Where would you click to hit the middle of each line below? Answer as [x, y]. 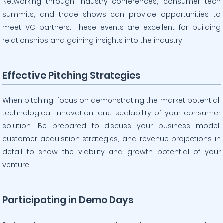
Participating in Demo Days [68, 200]
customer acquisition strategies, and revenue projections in [111, 139]
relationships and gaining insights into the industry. [93, 40]
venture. [17, 165]
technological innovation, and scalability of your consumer [111, 113]
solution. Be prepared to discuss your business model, [111, 126]
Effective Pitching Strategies [72, 75]
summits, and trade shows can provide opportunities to [111, 14]
